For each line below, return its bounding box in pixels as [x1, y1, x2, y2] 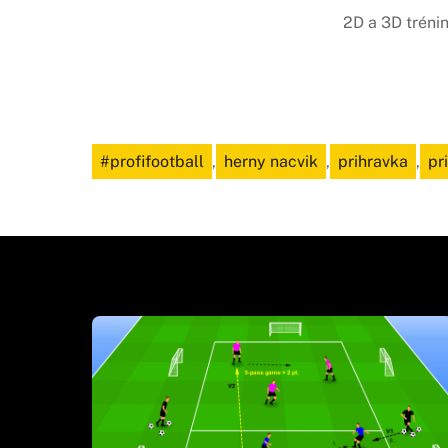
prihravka [338, 152, 408, 172]
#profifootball [100, 152, 204, 172]
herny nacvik [224, 152, 318, 172]
